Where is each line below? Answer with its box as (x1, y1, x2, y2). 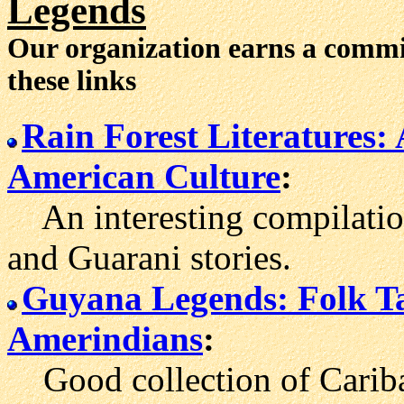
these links (7, 64, 136, 96)
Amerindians (7, 318, 203, 358)
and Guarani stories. (7, 237, 291, 277)
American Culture (7, 156, 280, 196)
